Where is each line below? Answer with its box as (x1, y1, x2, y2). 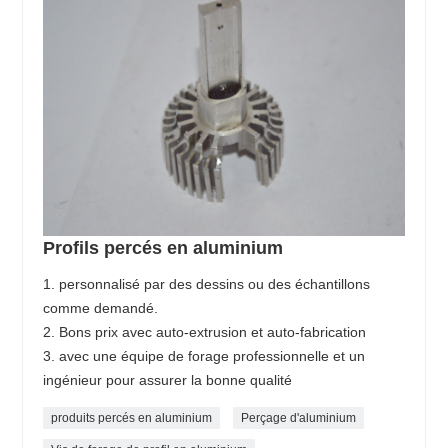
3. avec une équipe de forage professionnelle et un (43, 348, 366, 365)
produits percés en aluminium (51, 411, 213, 426)
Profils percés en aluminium (43, 238, 284, 259)
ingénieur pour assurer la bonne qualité (43, 372, 293, 389)
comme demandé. (43, 300, 159, 317)
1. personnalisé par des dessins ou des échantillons (43, 276, 371, 293)
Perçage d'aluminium (241, 411, 357, 426)
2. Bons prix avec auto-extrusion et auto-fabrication (43, 324, 367, 341)
